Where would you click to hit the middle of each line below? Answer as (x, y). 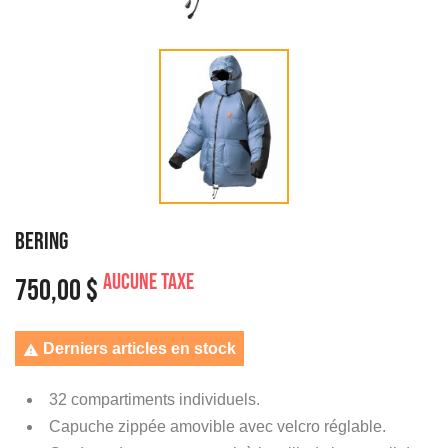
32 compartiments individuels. (154, 399)
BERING (41, 241)
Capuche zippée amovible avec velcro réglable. (217, 426)
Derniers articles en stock (137, 348)
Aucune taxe (148, 282)
